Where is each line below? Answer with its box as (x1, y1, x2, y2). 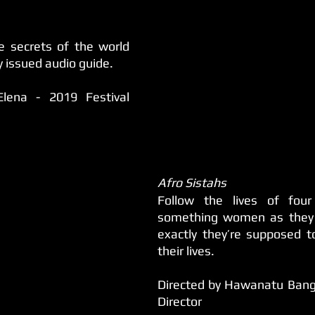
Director (157, 293, 202, 309)
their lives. (157, 243, 214, 258)
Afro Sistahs (157, 174, 226, 190)
